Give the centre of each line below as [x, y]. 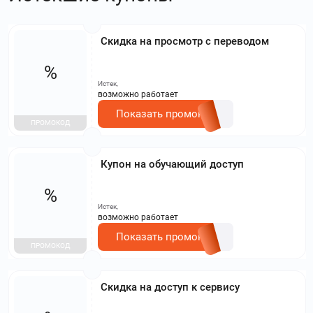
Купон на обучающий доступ [172, 164]
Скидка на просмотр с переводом [185, 41]
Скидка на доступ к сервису [170, 287]
